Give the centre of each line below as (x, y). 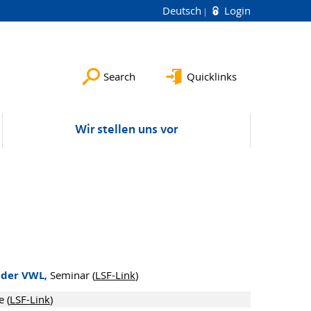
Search (119, 76)
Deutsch (183, 10)
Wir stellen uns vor (126, 130)
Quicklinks (212, 76)
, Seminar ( (70, 275)
